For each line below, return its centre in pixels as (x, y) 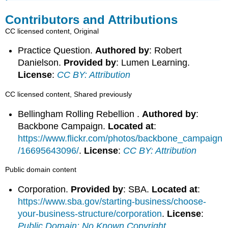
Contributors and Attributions (92, 19)
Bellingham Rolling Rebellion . (80, 114)
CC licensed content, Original (52, 31)
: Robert (166, 51)
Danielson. (41, 63)
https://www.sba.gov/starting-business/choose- (112, 201)
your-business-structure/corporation (90, 213)
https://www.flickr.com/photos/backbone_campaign (120, 138)
